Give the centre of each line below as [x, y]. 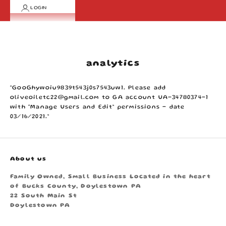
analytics [113, 64]
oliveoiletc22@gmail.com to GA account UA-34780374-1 [109, 98]
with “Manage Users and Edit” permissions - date [98, 107]
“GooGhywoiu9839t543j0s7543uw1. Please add [88, 88]
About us [29, 159]
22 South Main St [44, 196]
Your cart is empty [113, 36]
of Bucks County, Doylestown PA [76, 187]
